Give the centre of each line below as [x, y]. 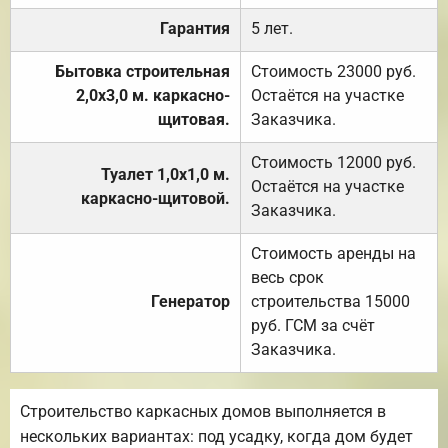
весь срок [287, 277]
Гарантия [195, 28]
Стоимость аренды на [333, 253]
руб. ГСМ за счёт [313, 325]
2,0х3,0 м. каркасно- [153, 95]
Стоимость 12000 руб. [333, 162]
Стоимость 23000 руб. [333, 71]
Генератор [190, 301]
